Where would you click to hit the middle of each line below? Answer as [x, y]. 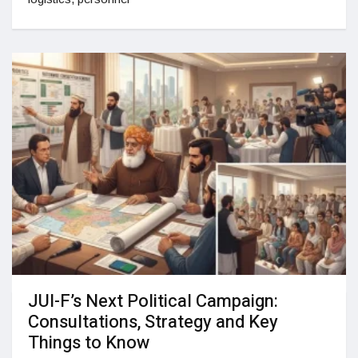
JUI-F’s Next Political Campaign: [153, 302]
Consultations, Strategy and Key [153, 322]
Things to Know [91, 343]
